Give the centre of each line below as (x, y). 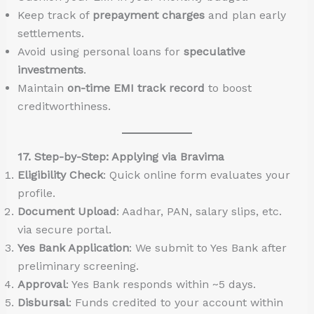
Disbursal (43, 302)
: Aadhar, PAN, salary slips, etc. (199, 211)
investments (50, 69)
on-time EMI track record (136, 88)
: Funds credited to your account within (176, 302)
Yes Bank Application (73, 247)
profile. (36, 193)
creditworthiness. (64, 106)
